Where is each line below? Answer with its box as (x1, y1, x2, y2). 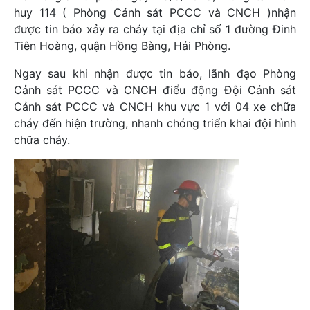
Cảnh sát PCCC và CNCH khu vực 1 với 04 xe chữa (14, 100, 296, 113)
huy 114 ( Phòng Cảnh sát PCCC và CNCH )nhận (14, 6, 296, 19)
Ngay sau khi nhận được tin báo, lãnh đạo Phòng (14, 66, 296, 80)
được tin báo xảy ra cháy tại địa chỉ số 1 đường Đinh (14, 22, 296, 36)
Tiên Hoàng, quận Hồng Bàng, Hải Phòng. (14, 39, 230, 53)
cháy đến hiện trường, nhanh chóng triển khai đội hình (14, 116, 296, 130)
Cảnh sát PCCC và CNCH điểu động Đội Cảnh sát (14, 83, 296, 97)
